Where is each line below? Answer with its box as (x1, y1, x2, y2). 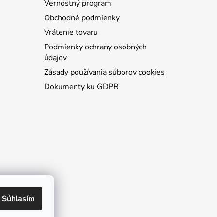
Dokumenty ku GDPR (44, 81, 119, 93)
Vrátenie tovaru (44, 27, 98, 38)
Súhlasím (2, 193, 35, 204)
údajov (44, 52, 67, 63)
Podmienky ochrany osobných (44, 42, 147, 53)
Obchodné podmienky (44, 13, 120, 24)
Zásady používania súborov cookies (44, 67, 165, 78)
